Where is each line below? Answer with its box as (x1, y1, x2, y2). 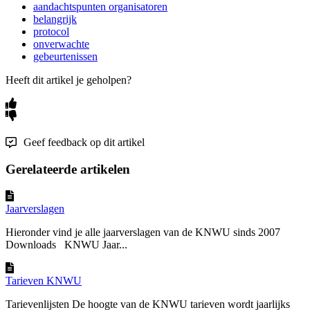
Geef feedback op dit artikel (24, 136, 145, 148)
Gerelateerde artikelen (6, 162, 130, 177)
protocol (33, 25, 69, 37)
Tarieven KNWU (6, 275, 82, 287)
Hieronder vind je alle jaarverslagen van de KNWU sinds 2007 (6, 226, 280, 239)
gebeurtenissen (33, 50, 98, 62)
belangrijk (33, 12, 77, 25)
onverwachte (33, 37, 89, 50)
